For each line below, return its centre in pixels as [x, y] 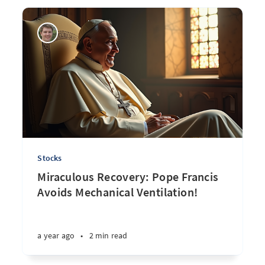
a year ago [56, 235]
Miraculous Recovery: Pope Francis [128, 177]
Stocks [50, 158]
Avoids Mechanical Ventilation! [118, 192]
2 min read [108, 235]
